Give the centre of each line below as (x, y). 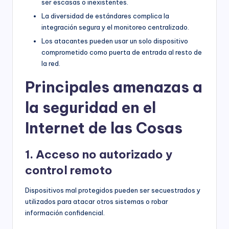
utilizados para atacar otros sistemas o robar (97, 202)
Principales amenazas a (114, 87)
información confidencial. (65, 213)
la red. (51, 64)
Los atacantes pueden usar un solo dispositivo (115, 41)
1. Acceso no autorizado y (99, 155)
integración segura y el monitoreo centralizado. (115, 27)
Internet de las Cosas (104, 128)
